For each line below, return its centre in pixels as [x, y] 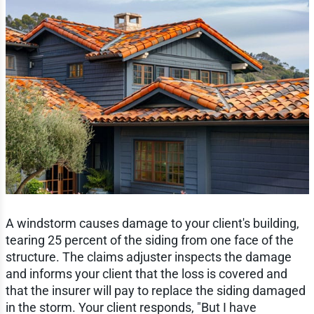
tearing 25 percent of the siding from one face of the [149, 240]
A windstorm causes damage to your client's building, [152, 223]
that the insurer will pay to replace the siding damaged [155, 290]
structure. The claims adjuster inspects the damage [148, 257]
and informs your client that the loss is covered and [146, 273]
